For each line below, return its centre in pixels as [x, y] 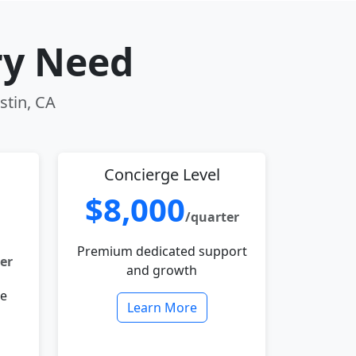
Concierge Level [162, 174]
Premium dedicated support [162, 251]
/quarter [212, 217]
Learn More [162, 308]
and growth [162, 270]
